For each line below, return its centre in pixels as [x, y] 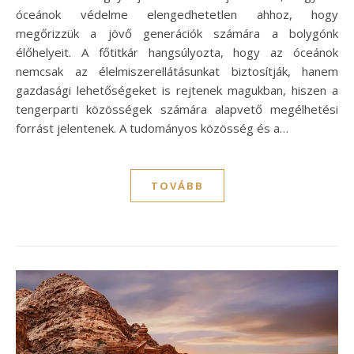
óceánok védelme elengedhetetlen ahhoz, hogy [177, 14]
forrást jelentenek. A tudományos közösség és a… [152, 128]
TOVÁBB [177, 185]
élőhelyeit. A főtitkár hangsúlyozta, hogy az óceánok [177, 52]
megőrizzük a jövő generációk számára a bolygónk [177, 33]
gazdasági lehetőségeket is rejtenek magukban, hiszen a [177, 90]
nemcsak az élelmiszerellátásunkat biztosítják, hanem [177, 71]
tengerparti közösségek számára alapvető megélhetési [177, 109]
